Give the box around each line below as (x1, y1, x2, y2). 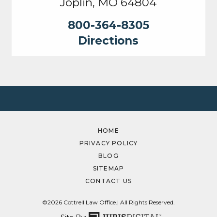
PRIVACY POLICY (79, 139, 138, 147)
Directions (78, 34, 139, 48)
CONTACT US (85, 177, 132, 185)
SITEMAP (93, 165, 124, 172)
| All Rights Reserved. (117, 199, 175, 206)
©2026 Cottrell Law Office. (42, 199, 117, 206)
